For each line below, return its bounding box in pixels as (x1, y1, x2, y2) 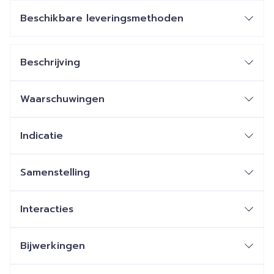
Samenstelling (20, 165, 90, 180)
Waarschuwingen (20, 92, 105, 106)
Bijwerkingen (20, 239, 85, 253)
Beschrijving (20, 55, 80, 70)
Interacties (20, 202, 73, 217)
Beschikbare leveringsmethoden (20, 11, 183, 26)
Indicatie (20, 128, 63, 143)
